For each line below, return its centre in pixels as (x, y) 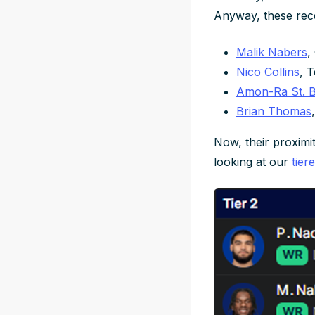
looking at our (253, 161)
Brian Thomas (274, 111)
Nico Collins (268, 71)
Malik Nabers (272, 52)
